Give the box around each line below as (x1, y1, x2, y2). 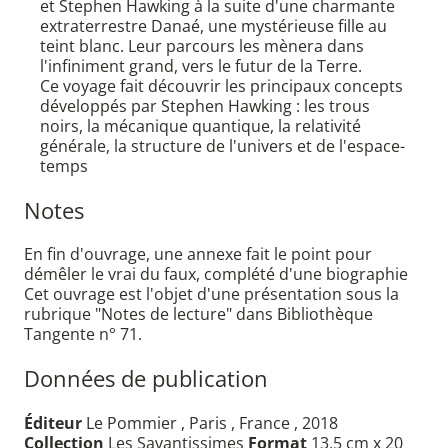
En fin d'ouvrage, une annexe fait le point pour (24, 243, 372, 266)
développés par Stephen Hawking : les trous (40, 95, 370, 118)
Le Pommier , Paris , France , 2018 (82, 411, 338, 434)
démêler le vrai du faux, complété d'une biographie (24, 263, 408, 286)
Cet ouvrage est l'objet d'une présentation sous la (24, 283, 399, 306)
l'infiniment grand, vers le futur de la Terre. (40, 55, 362, 78)
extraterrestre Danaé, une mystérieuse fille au (40, 15, 387, 38)
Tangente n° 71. (24, 323, 142, 346)
